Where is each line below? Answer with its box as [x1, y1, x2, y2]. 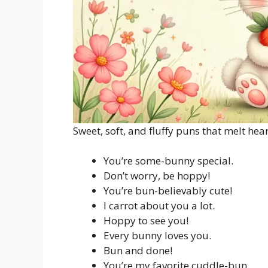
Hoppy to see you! [103, 214, 188, 228]
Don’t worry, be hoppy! [103, 169, 210, 183]
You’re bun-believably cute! [103, 184, 232, 198]
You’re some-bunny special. [103, 154, 233, 168]
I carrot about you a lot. [103, 199, 215, 213]
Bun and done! [103, 243, 172, 258]
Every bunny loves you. [103, 229, 211, 243]
